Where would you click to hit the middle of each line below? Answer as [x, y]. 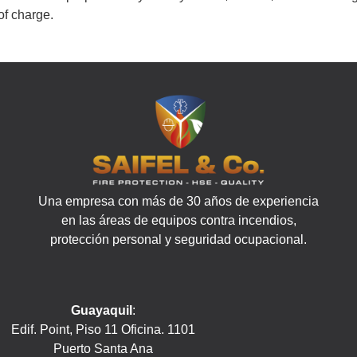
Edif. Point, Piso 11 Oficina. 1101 [103, 329]
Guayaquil [101, 310]
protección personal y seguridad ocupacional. [178, 239]
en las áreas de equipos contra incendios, [178, 220]
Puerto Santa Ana [103, 348]
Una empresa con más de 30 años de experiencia [178, 201]
